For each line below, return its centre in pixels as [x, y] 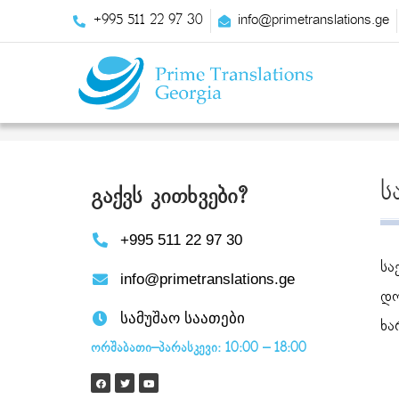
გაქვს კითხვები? [169, 197]
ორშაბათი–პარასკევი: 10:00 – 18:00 [199, 349]
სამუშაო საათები [183, 319]
